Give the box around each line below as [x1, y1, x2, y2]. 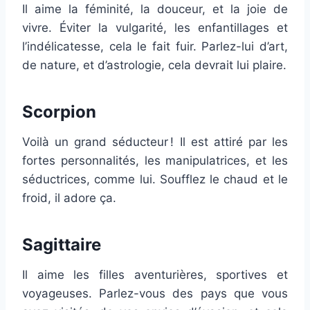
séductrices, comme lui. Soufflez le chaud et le [22, 172, 288, 186]
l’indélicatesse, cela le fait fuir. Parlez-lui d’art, [22, 39, 288, 53]
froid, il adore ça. [22, 190, 116, 205]
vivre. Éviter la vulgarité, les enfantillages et [22, 20, 288, 35]
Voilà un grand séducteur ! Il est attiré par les [22, 134, 288, 149]
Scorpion [22, 101, 96, 122]
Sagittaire [22, 234, 101, 255]
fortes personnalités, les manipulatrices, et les [22, 153, 288, 167]
